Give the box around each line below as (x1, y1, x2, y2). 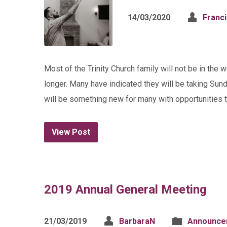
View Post (52, 127, 90, 137)
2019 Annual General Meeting (44, 182, 207, 197)
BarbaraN (119, 216, 155, 226)
